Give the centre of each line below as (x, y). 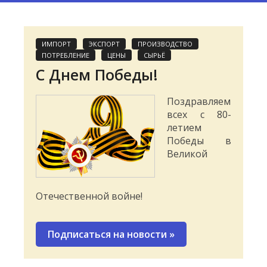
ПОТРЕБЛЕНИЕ (66, 55)
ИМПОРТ (56, 44)
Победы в (199, 141)
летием (184, 128)
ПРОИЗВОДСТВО (165, 44)
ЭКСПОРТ (104, 44)
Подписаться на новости (108, 235)
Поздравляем (199, 102)
